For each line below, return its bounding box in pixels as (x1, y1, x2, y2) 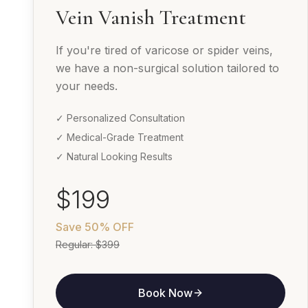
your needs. (56, 79, 118, 93)
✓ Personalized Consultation (56, 112, 185, 124)
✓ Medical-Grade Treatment (56, 131, 184, 144)
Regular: (56, 239, 96, 251)
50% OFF (85, 220, 134, 234)
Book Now (137, 286, 192, 300)
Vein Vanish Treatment (56, 5, 246, 31)
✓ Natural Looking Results (56, 151, 173, 163)
